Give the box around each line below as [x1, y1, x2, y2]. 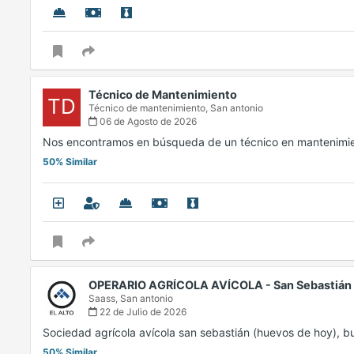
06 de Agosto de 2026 [97, 115, 197, 127]
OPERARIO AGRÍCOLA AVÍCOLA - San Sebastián [88, 278, 352, 292]
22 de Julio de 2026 [97, 306, 186, 318]
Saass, [88, 292, 120, 304]
